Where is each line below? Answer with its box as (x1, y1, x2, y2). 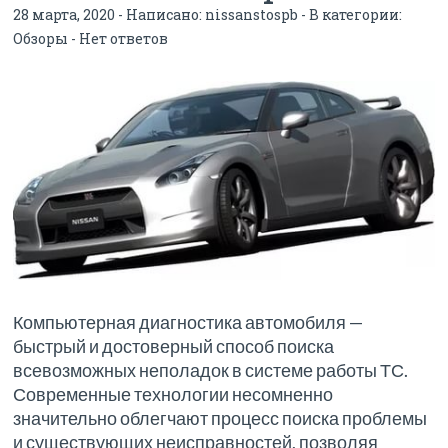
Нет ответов (79, 29, 169, 49)
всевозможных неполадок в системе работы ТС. (13, 359, 409, 382)
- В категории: (298, 5, 403, 25)
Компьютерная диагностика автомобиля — (13, 311, 364, 334)
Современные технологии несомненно (13, 383, 334, 406)
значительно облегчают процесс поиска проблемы (13, 407, 428, 430)
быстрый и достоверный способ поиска (13, 335, 335, 358)
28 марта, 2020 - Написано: (13, 5, 206, 25)
